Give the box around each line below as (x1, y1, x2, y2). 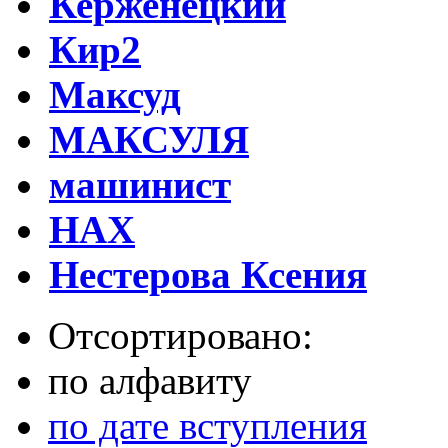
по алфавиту (48, 359, 252, 403)
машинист (49, 163, 231, 207)
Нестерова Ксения (49, 253, 367, 297)
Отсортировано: (48, 314, 313, 358)
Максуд (49, 73, 181, 117)
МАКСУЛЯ (49, 118, 249, 162)
